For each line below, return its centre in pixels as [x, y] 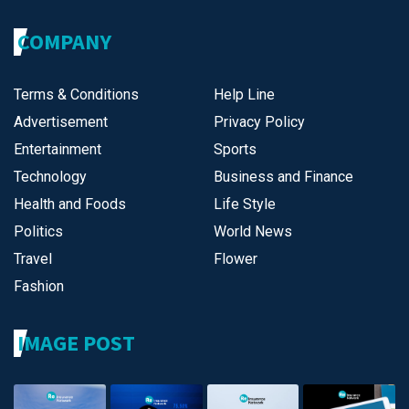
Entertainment [58, 150]
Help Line [244, 95]
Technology [50, 177]
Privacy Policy [259, 122]
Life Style [245, 204]
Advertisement [61, 122]
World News [253, 232]
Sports [235, 150]
